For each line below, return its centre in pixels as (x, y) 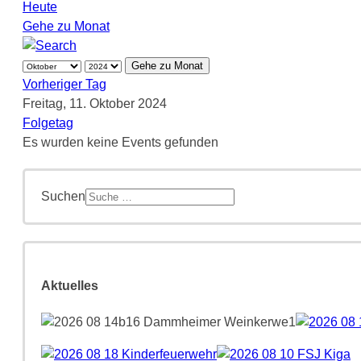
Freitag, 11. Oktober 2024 (95, 103)
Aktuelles (70, 286)
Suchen (63, 196)
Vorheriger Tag (64, 84)
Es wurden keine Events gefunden (120, 142)
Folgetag (48, 122)
